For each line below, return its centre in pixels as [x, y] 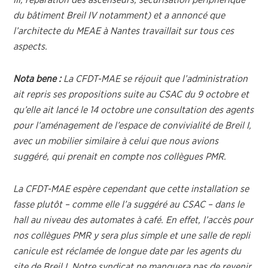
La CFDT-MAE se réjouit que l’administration [155, 79]
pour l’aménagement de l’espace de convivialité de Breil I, [133, 126]
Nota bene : [37, 79]
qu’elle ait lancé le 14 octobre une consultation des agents [134, 110]
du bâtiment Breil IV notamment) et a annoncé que [119, 16]
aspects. [31, 47]
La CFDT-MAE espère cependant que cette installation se [131, 189]
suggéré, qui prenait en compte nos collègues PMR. [120, 157]
